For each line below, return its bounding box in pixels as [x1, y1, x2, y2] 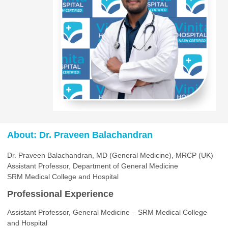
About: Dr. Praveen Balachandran [7, 130, 153, 140]
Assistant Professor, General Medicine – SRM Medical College [7, 208, 207, 217]
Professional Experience [7, 189, 113, 199]
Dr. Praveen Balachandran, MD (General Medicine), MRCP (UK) [7, 151, 213, 160]
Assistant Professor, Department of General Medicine [7, 162, 178, 170]
